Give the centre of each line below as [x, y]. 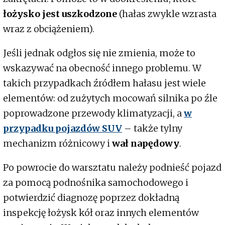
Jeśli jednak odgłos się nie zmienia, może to [99, 53]
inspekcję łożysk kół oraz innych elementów [101, 212]
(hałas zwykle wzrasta [167, 14]
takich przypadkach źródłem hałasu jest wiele [104, 83]
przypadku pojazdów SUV [63, 128]
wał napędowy [146, 143]
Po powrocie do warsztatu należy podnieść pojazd [112, 167]
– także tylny [152, 128]
